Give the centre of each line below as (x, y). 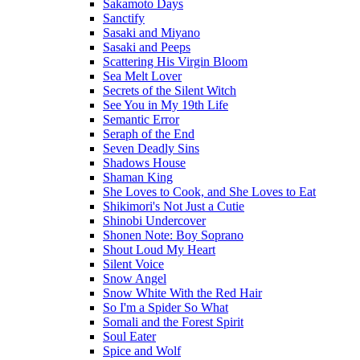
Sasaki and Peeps (147, 47)
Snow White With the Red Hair (182, 293)
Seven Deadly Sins (151, 148)
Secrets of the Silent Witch (170, 90)
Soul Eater (129, 336)
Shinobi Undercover (154, 221)
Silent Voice (133, 264)
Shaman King (138, 177)
